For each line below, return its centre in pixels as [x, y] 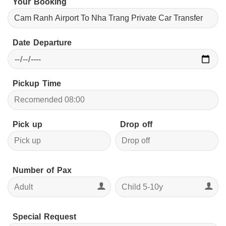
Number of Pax [42, 171]
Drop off [136, 125]
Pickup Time [37, 84]
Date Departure [42, 43]
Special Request [44, 216]
